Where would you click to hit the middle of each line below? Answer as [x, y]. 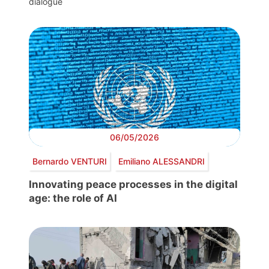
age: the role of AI [73, 198]
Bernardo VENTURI [69, 161]
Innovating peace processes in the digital [133, 185]
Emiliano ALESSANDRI [161, 161]
